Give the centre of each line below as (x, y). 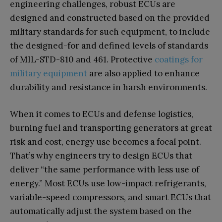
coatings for (179, 59)
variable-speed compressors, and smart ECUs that (111, 197)
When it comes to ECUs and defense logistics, (102, 114)
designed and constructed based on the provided (110, 18)
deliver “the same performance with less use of (105, 169)
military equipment (49, 73)
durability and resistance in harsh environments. (109, 87)
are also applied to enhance (143, 73)
